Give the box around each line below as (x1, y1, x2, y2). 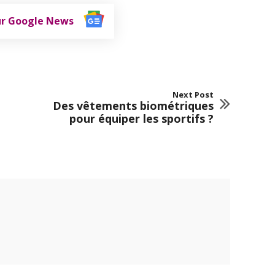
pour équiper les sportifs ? (69, 110, 214, 126)
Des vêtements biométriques (52, 98, 214, 113)
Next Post (172, 88, 214, 100)
